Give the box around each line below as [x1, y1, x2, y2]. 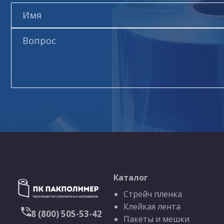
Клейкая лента [123, 200, 180, 212]
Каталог [113, 171, 148, 183]
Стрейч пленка [123, 188, 182, 199]
